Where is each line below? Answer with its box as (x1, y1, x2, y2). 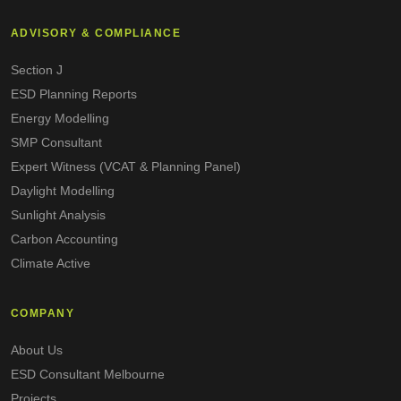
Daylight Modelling (11, 183, 115, 199)
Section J (11, 63, 63, 78)
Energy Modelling (11, 111, 109, 126)
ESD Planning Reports (11, 87, 137, 102)
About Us (11, 343, 63, 358)
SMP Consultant (11, 135, 102, 150)
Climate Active (11, 256, 90, 271)
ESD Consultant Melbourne (11, 367, 165, 382)
